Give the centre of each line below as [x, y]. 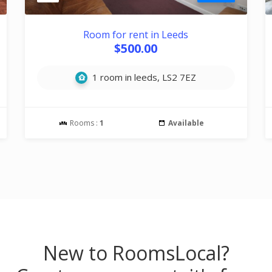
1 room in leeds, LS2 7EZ [143, 77]
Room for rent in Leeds [136, 35]
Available [186, 123]
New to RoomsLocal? [136, 253]
